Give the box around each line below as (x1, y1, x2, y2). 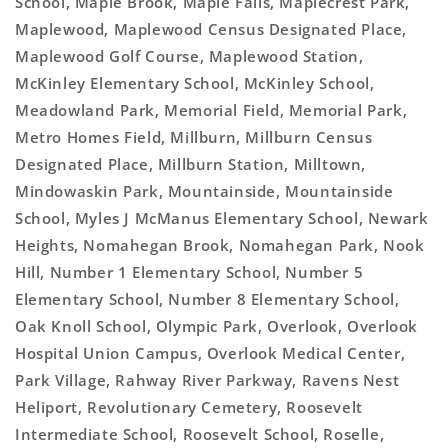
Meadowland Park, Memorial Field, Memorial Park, (15, 99, 408, 120)
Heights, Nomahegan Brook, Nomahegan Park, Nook (15, 234, 425, 255)
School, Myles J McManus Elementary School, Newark (15, 207, 429, 228)
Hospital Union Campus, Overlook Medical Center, (15, 342, 406, 363)
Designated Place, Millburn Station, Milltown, (15, 153, 367, 174)
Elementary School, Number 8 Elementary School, (15, 288, 400, 309)
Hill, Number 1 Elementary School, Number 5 (15, 261, 364, 282)
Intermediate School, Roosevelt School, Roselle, (15, 423, 385, 444)
